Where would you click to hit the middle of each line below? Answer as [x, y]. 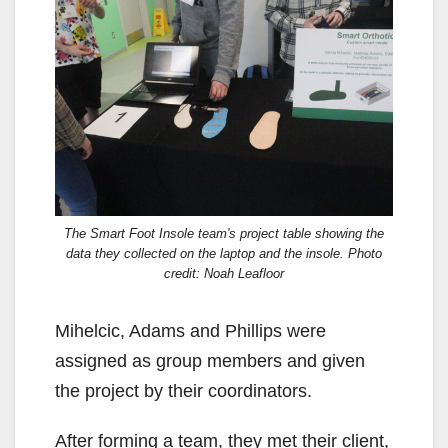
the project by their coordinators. [183, 390]
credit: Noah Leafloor [224, 273]
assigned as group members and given [210, 360]
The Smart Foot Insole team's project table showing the [224, 233]
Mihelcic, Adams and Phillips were [190, 330]
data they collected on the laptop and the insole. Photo [224, 253]
